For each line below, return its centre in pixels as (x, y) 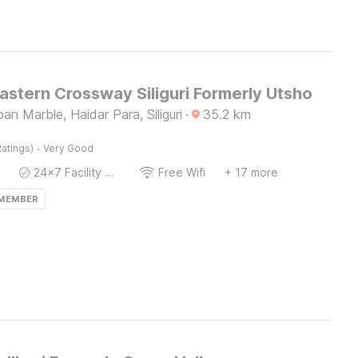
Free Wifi (181, 172)
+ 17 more (251, 172)
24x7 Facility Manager (109, 172)
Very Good (68, 148)
